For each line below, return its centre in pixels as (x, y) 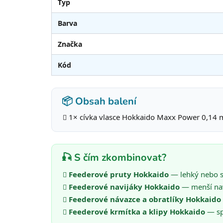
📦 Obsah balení (99, 101)
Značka (70, 44)
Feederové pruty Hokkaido (119, 174)
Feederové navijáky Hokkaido (124, 186)
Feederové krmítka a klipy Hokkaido (137, 211)
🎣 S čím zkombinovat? (114, 157)
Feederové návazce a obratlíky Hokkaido (145, 199)
